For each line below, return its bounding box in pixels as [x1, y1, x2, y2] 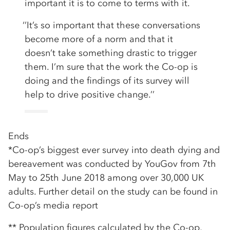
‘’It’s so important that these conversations [23, 20, 200, 31]
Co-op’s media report [8, 200, 98, 212]
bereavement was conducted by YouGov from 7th [8, 158, 216, 170]
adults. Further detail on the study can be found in [8, 186, 218, 198]
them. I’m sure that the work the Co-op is [25, 61, 198, 73]
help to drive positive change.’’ [25, 89, 155, 101]
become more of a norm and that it [25, 33, 173, 45]
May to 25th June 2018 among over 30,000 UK [8, 172, 204, 184]
